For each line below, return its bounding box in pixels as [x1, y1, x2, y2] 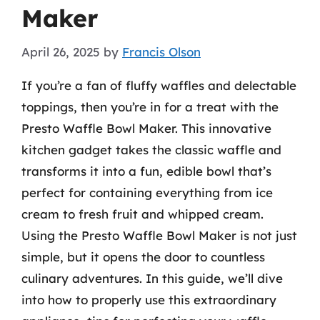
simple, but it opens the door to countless [21, 249, 265, 264]
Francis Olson [122, 44, 201, 59]
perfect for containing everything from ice [21, 184, 273, 200]
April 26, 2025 [21, 44, 100, 59]
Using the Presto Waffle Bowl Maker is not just [21, 227, 297, 243]
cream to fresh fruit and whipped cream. [21, 206, 264, 221]
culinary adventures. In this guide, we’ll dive [21, 270, 283, 286]
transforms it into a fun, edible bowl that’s [21, 163, 271, 179]
